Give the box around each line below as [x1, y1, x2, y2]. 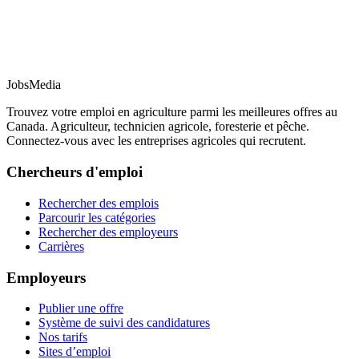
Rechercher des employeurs [38, 224, 178, 239]
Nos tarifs [38, 330, 87, 345]
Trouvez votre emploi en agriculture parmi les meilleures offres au [6, 105, 337, 119]
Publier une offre [38, 301, 123, 316]
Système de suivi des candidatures [38, 316, 210, 330]
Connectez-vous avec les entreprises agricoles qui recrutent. [6, 134, 306, 148]
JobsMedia [6, 78, 61, 92]
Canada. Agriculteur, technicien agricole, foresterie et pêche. [6, 119, 309, 134]
